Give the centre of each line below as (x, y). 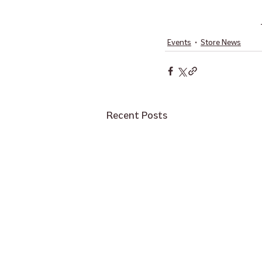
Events (179, 43)
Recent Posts (137, 116)
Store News (221, 43)
